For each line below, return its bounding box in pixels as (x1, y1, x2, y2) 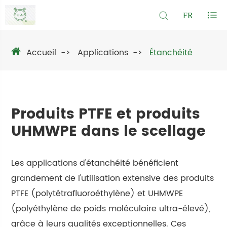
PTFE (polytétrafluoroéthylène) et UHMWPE (11, 186, 183, 200)
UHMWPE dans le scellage (11, 120, 206, 143)
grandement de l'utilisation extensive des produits (11, 171, 214, 185)
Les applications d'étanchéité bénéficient (11, 156, 179, 170)
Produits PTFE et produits (11, 102, 201, 126)
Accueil (26, 46, 57, 59)
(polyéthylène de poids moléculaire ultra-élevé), (11, 202, 211, 215)
